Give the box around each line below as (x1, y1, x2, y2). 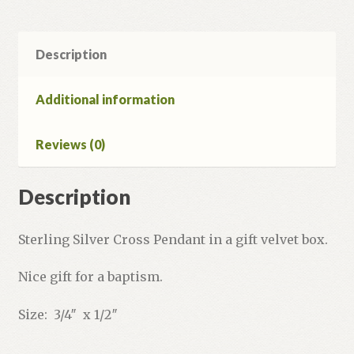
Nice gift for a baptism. (17, 269, 163, 285)
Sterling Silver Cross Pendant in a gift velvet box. (17, 231, 328, 247)
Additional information (35, 92, 175, 107)
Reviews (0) (35, 137, 105, 153)
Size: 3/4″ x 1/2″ (17, 306, 118, 322)
